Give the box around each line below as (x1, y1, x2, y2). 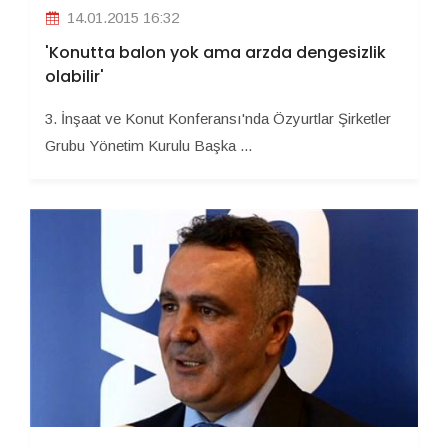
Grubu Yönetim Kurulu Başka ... (45, 136, 252, 154)
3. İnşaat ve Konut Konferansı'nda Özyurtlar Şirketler (45, 109, 391, 127)
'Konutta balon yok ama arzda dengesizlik (45, 40, 386, 64)
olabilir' (45, 64, 104, 88)
